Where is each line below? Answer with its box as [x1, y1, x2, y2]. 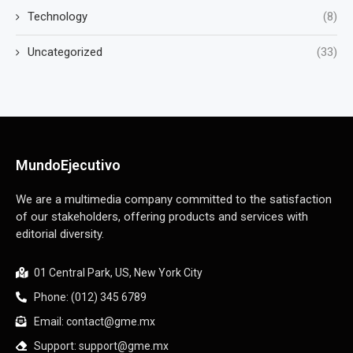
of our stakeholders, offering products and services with [16, 210, 308, 225]
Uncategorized [28, 45, 102, 60]
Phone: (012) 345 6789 [33, 291, 147, 304]
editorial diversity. [16, 227, 104, 242]
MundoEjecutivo [16, 157, 121, 174]
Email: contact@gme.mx [33, 315, 155, 329]
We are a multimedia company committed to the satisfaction [16, 192, 332, 207]
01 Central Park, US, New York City [33, 266, 203, 280]
